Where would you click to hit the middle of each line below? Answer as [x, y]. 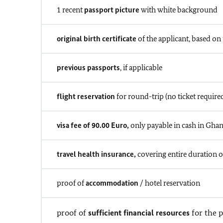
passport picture [112, 10]
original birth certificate [97, 39]
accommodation [113, 183]
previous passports [88, 67]
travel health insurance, [97, 154]
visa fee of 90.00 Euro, [93, 125]
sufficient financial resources [139, 213]
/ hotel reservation [170, 183]
